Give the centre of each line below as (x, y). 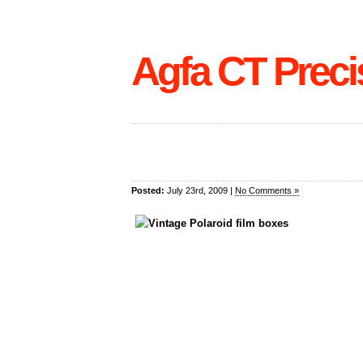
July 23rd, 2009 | (200, 190)
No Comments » (267, 190)
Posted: (148, 190)
